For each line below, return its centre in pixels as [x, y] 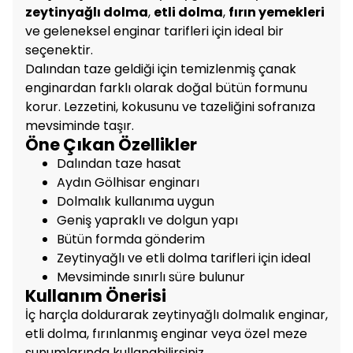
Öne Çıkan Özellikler [111, 144]
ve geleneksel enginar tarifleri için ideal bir [154, 31]
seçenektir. [59, 50]
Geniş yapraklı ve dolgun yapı [147, 220]
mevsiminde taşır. [80, 125]
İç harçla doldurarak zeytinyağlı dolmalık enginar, [176, 314]
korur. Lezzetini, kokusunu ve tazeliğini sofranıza [170, 106]
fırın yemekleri [277, 12]
